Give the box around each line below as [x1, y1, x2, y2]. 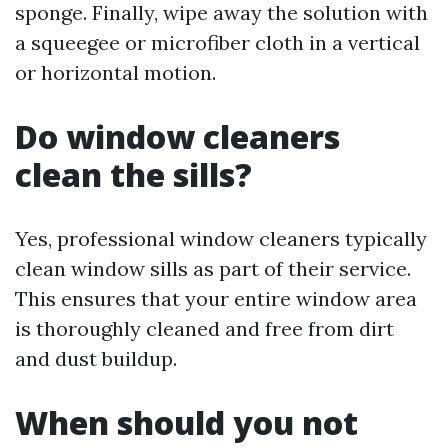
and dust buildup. [15, 346, 177, 371]
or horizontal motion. [15, 60, 216, 85]
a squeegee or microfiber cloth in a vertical [15, 30, 420, 55]
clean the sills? [15, 153, 252, 196]
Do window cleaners [15, 115, 340, 158]
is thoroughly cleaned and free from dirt [15, 316, 394, 341]
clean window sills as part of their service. [15, 256, 411, 281]
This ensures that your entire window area [15, 286, 417, 311]
